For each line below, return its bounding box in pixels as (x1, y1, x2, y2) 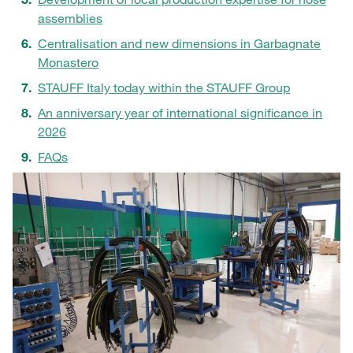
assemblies (38, 10, 102, 27)
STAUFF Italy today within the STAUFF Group (38, 80, 290, 96)
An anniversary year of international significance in (38, 105, 322, 121)
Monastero (38, 54, 98, 71)
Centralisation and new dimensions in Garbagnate (38, 35, 321, 52)
